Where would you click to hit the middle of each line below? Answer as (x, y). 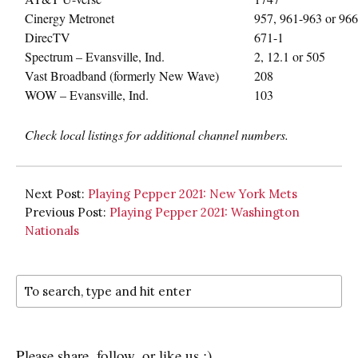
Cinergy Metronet (70, 18)
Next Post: (56, 193)
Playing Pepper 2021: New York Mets (193, 193)
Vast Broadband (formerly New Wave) (122, 75)
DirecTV (48, 37)
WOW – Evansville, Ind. (87, 94)
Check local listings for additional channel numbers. (157, 134)
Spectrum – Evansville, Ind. (95, 56)
